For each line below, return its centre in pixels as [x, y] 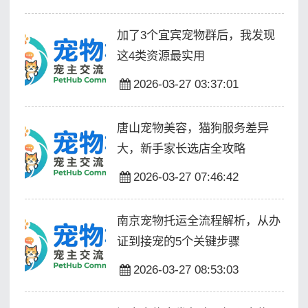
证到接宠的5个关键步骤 [178, 241]
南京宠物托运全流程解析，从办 [198, 220]
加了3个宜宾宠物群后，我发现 [196, 35]
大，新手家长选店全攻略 [181, 148]
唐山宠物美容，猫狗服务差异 [192, 128]
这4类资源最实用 [161, 56]
